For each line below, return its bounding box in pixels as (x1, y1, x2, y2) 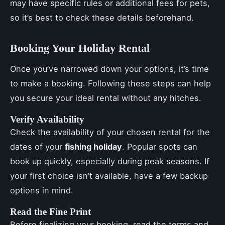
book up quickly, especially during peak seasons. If (10, 156, 209, 166)
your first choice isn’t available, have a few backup (10, 170, 208, 181)
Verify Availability (10, 114, 84, 125)
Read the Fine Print (10, 206, 91, 217)
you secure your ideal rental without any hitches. (10, 92, 201, 103)
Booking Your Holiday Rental (10, 42, 150, 54)
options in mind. (10, 185, 73, 195)
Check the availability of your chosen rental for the (10, 127, 210, 137)
